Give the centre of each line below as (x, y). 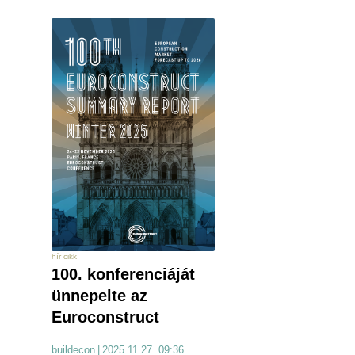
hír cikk (64, 257)
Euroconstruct (105, 317)
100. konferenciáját (123, 275)
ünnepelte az (99, 296)
